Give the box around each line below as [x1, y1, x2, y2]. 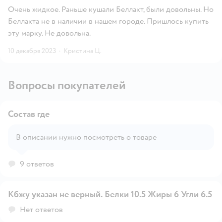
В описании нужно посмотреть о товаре [126, 132, 157, 142]
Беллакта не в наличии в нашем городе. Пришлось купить [8, 16, 209, 26]
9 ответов [20, 159, 54, 169]
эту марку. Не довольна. [8, 28, 91, 38]
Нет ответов [20, 204, 63, 215]
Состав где [8, 108, 50, 120]
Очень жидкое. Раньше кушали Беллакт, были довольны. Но [8, 4, 214, 14]
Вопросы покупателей [8, 77, 126, 93]
